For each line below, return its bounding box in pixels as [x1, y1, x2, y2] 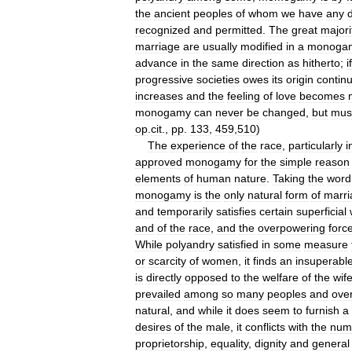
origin [286, 72, 313, 86]
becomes [299, 89, 345, 102]
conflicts [245, 320, 285, 333]
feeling [227, 89, 260, 102]
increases [135, 89, 183, 102]
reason [315, 155, 350, 168]
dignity [255, 336, 287, 350]
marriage [135, 39, 180, 53]
